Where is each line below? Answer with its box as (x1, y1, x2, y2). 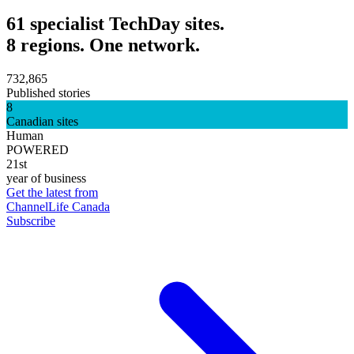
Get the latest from (6, 185, 98, 199)
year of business (6, 171, 86, 185)
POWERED (6, 142, 69, 156)
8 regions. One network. (6, 34, 200, 55)
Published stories (6, 85, 90, 100)
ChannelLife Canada (6, 199, 110, 213)
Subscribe (6, 213, 55, 228)
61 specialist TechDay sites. (6, 13, 224, 34)
